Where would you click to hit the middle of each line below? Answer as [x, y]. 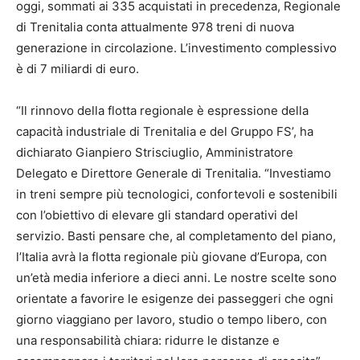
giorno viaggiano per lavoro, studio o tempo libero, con [172, 319]
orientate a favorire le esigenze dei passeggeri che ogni [175, 298]
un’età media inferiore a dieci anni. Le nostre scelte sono [176, 277]
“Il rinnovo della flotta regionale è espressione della [162, 110]
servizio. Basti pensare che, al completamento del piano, [176, 235]
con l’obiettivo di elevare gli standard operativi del [157, 215]
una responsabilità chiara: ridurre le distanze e [148, 340]
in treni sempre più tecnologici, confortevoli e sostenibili [177, 194]
